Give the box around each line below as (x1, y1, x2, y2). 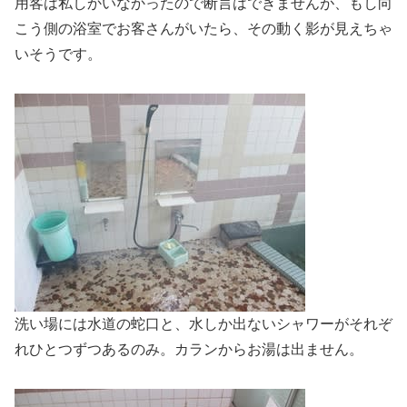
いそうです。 (15, 46, 102, 63)
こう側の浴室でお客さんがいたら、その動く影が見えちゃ (15, 21, 392, 37)
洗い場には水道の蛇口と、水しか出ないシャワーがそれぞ (15, 316, 392, 333)
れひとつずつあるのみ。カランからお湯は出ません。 (15, 342, 363, 358)
